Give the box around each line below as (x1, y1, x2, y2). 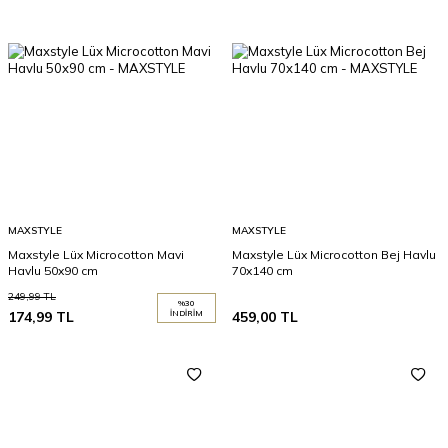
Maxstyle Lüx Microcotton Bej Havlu (232, 247, 436, 262)
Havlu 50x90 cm (8, 263, 98, 278)
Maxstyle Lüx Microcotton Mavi (8, 247, 184, 262)
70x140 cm (232, 263, 293, 278)
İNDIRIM (170, 308, 203, 318)
